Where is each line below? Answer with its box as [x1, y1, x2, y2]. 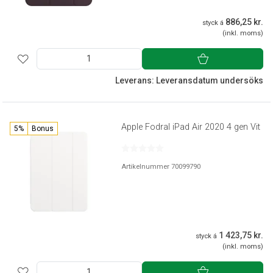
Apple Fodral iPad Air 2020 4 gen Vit [121, 122, 261, 133]
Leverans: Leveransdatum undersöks [115, 76, 263, 86]
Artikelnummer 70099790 [121, 163, 201, 171]
